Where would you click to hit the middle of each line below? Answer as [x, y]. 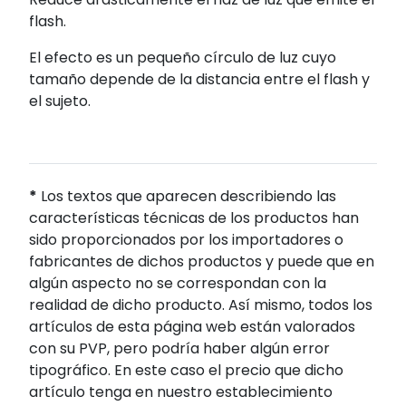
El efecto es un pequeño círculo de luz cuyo [183, 57]
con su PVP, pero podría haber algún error [179, 348]
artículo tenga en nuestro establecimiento [181, 391]
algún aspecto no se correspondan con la [178, 283]
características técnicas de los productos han [194, 217]
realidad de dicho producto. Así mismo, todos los [201, 304]
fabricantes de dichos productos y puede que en [202, 261]
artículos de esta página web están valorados [192, 326]
